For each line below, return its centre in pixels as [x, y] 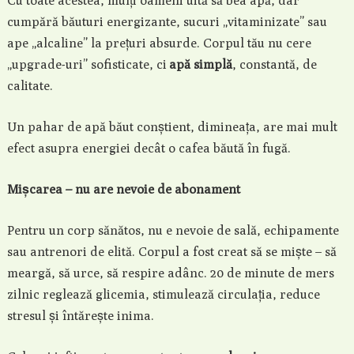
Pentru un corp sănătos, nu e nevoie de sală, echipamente [173, 230]
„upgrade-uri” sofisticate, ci [88, 64]
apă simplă [200, 64]
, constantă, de [274, 64]
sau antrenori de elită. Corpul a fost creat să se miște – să [171, 252]
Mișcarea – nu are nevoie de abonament [123, 189]
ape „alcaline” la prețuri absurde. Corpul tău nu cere [159, 43]
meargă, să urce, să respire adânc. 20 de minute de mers [170, 273]
